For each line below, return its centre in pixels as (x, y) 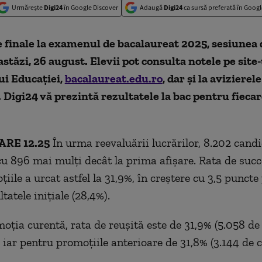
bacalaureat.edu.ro (113, 78)
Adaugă (152, 7)
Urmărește (28, 7)
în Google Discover (90, 7)
